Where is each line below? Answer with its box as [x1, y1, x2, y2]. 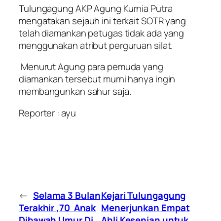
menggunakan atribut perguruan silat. [19, 38, 173, 52]
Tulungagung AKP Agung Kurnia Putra [19, 1, 173, 15]
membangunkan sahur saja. [19, 85, 133, 98]
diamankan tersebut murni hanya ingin [19, 73, 176, 86]
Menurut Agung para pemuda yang [19, 60, 163, 74]
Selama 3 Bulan [33, 189, 101, 202]
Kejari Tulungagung [101, 189, 186, 202]
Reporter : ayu [19, 106, 76, 119]
